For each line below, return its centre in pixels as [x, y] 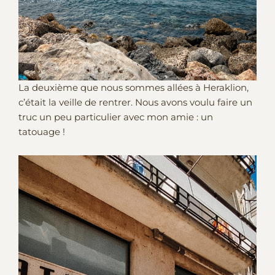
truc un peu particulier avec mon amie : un [116, 118]
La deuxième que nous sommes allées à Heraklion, [134, 88]
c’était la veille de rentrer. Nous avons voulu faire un [135, 103]
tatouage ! [42, 132]
